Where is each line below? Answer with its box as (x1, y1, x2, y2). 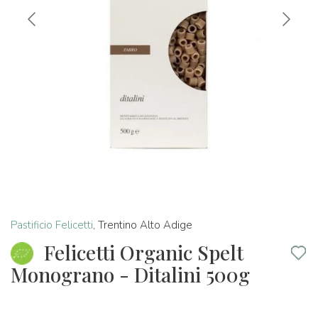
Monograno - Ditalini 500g (11, 261, 250, 288)
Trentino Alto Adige (98, 218, 192, 232)
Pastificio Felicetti (11, 218, 93, 232)
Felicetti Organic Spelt (44, 239, 243, 265)
